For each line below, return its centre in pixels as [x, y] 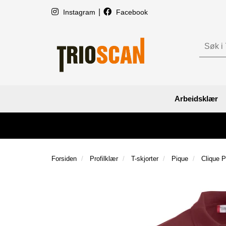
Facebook [131, 12]
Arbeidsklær [196, 98]
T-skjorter [145, 158]
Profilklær [104, 158]
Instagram [79, 12]
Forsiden [64, 158]
